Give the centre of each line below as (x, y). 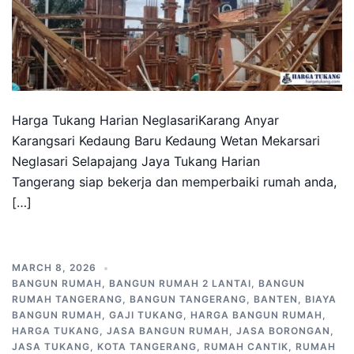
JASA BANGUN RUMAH (168, 331)
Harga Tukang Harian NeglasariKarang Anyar (145, 120)
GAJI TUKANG (146, 315)
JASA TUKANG (51, 346)
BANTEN (276, 299)
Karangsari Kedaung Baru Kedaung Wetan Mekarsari (166, 141)
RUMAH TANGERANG (67, 299)
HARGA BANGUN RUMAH (256, 315)
